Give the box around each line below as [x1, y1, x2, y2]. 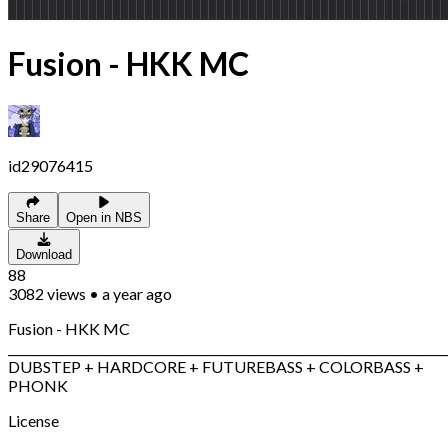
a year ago [102, 283, 172, 303]
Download [16, 246, 72, 262]
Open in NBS [66, 209, 142, 225]
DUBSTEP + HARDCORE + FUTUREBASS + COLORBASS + [8, 356, 424, 376]
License [8, 410, 59, 430]
